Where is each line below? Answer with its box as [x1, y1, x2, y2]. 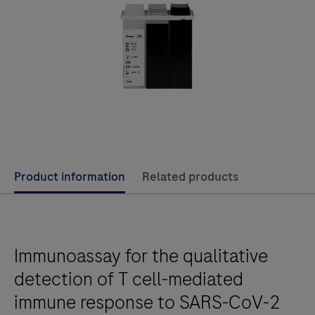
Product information [14, 167, 125, 185]
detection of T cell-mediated [14, 265, 243, 292]
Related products [142, 167, 238, 185]
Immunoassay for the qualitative [14, 242, 268, 269]
